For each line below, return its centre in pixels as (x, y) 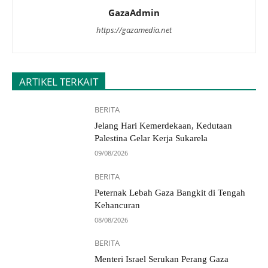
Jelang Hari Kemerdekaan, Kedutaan (164, 126)
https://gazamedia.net (134, 30)
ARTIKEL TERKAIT (59, 82)
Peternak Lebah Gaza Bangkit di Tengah (170, 192)
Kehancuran (118, 205)
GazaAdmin (134, 13)
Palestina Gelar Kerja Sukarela (151, 138)
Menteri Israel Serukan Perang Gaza (162, 259)
